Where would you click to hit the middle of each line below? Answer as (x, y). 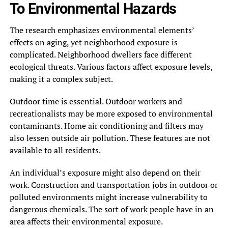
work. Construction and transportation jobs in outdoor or (113, 184)
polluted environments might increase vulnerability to (108, 197)
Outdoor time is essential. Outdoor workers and (96, 101)
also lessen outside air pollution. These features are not (110, 138)
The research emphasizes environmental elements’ (102, 30)
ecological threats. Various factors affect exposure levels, (111, 66)
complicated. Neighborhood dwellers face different (101, 54)
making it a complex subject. (61, 79)
